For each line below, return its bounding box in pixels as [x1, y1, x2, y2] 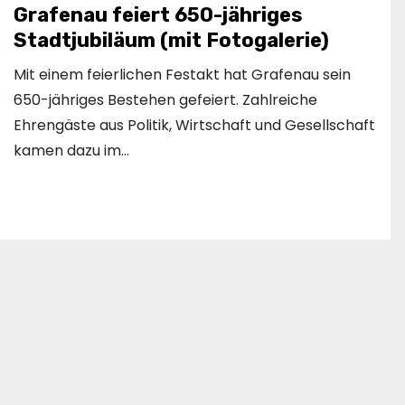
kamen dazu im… [14, 140, 129, 162]
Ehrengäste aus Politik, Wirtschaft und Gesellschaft [14, 115, 375, 137]
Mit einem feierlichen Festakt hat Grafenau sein [14, 64, 351, 86]
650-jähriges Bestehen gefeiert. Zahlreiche [14, 89, 317, 111]
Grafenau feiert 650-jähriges [14, 3, 303, 28]
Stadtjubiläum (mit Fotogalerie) [14, 28, 329, 53]
